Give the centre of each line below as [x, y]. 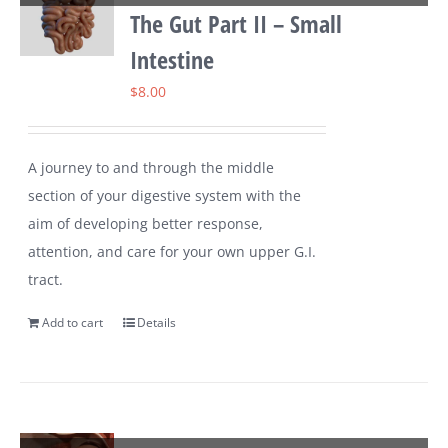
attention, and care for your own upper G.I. [172, 252]
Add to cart [73, 323]
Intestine [172, 60]
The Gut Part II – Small [236, 24]
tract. [46, 280]
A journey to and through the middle [151, 168]
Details [157, 323]
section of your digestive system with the [165, 196]
